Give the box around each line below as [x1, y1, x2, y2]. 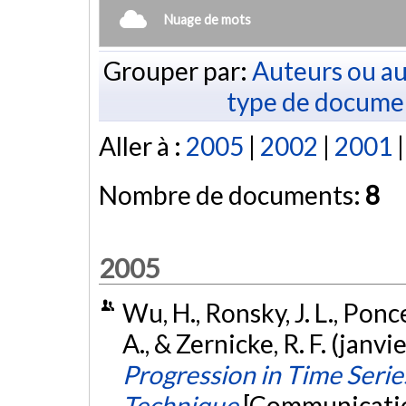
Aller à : [99, 130, 186, 162]
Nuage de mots [164, 11, 251, 27]
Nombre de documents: [99, 179, 365, 211]
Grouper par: [102, 54, 252, 86]
